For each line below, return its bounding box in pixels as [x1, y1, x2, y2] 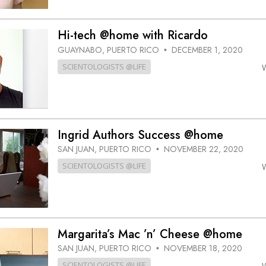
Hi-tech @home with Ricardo [57, 27, 208, 45]
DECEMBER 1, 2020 [171, 43, 243, 56]
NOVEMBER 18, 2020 [163, 242, 242, 255]
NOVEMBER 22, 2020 [163, 143, 243, 156]
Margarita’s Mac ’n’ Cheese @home [57, 225, 242, 243]
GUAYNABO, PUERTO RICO [57, 43, 161, 56]
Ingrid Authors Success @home [57, 126, 223, 144]
